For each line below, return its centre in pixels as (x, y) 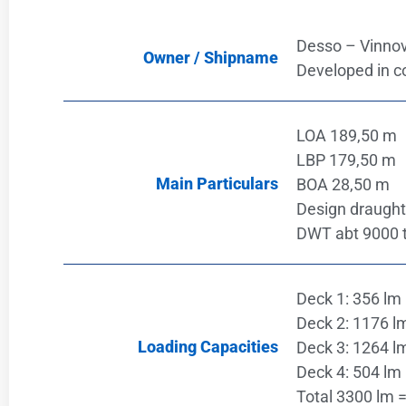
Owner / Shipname (210, 57)
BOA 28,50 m (343, 184)
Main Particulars (217, 184)
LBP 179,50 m (346, 159)
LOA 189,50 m (346, 135)
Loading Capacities (208, 347)
